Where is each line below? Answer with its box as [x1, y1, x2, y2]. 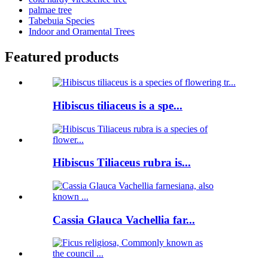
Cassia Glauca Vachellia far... [53, 213, 195, 226]
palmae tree [29, 5, 72, 16]
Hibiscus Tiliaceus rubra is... [53, 156, 191, 169]
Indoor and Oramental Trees [29, 26, 135, 37]
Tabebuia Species [29, 16, 95, 26]
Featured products [5, 49, 118, 65]
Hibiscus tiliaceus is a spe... [53, 99, 182, 112]
